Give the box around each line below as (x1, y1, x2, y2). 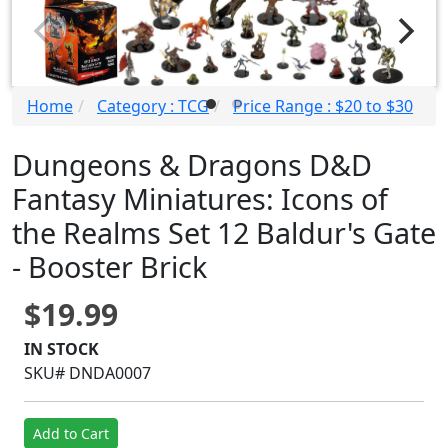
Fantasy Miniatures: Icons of (12, 179, 388, 218)
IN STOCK (24, 338, 99, 360)
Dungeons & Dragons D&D (12, 145, 372, 184)
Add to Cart (33, 424, 109, 443)
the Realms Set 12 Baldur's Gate (12, 213, 436, 252)
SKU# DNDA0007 (24, 362, 151, 384)
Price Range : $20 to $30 (233, 95, 413, 117)
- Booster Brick (12, 247, 207, 286)
